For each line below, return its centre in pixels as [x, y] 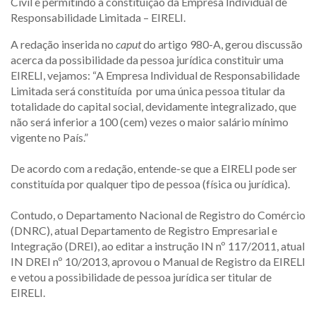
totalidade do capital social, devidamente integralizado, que [153, 106]
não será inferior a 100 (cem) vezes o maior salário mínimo [150, 122]
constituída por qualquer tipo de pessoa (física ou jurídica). [150, 184]
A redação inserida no [63, 44]
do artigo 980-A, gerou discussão [222, 44]
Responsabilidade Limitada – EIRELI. [98, 17]
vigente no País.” [49, 137]
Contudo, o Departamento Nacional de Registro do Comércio [158, 215]
